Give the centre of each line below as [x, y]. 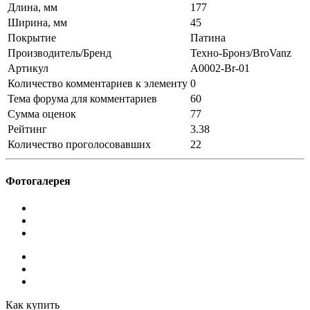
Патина [208, 38]
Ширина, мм [37, 23]
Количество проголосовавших [79, 145]
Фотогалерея [38, 181]
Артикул [28, 69]
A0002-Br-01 [220, 69]
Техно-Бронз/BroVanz [241, 53]
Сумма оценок [42, 114]
